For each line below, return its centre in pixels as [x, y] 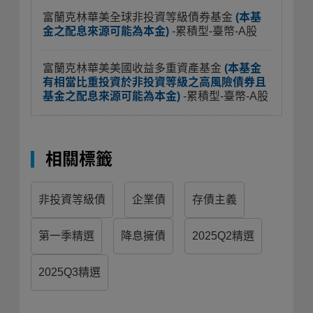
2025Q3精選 [70, 272]
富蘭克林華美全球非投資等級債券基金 [139, 17]
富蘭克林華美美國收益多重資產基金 [133, 68]
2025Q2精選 [223, 236]
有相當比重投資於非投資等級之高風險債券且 [154, 82]
